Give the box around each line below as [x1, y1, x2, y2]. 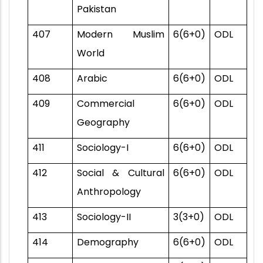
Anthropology [76, 185, 141, 199]
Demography [76, 235, 139, 249]
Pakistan [76, 2, 116, 16]
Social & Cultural [76, 166, 164, 180]
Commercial [76, 97, 134, 111]
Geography [76, 116, 130, 130]
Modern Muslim [76, 28, 164, 42]
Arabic [76, 72, 107, 86]
